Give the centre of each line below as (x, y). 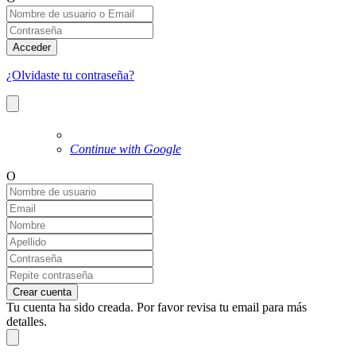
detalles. (27, 322)
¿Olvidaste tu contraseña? (70, 75)
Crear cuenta (42, 292)
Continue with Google (126, 149)
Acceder (32, 48)
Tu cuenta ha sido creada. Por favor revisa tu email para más (157, 308)
